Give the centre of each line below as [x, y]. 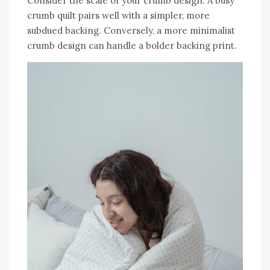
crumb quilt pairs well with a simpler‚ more [118, 15]
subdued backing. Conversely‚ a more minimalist [131, 30]
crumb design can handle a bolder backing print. [132, 45]
